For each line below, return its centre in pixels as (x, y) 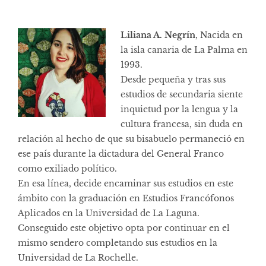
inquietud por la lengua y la (179, 109)
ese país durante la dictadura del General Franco (121, 153)
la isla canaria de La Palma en (184, 50)
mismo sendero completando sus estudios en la (118, 243)
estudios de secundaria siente (182, 94)
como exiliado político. (67, 168)
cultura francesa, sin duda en (182, 124)
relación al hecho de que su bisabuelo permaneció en (131, 139)
